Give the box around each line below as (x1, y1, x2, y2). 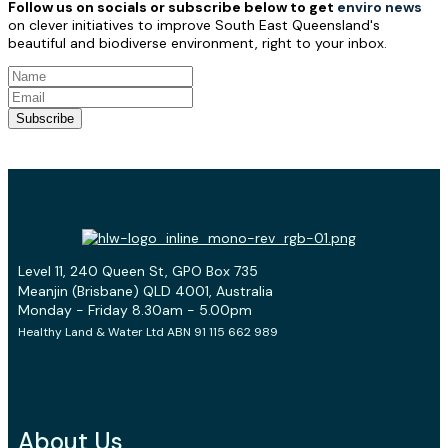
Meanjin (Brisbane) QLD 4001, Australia (18, 281, 273, 300)
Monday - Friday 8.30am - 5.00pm (18, 300, 252, 319)
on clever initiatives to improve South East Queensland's (8, 15, 380, 34)
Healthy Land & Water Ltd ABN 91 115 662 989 (18, 323, 278, 340)
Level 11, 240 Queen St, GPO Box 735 (18, 261, 258, 280)
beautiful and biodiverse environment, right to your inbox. (8, 33, 387, 52)
